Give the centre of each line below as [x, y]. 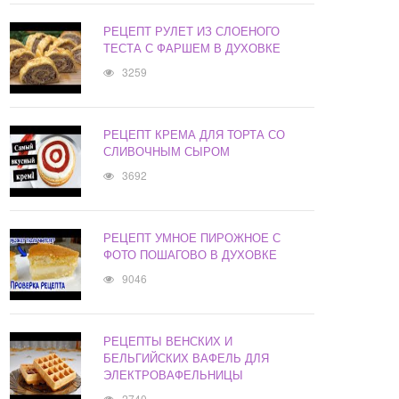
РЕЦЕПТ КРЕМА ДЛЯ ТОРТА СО [195, 134]
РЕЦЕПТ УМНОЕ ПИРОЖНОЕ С [192, 238]
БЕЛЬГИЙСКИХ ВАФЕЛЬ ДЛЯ [187, 358]
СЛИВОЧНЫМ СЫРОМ [167, 151]
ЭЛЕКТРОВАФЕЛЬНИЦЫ [174, 375]
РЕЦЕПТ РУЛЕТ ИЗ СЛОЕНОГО [192, 31]
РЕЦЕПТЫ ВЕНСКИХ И [168, 341]
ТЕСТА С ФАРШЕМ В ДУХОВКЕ [192, 48]
